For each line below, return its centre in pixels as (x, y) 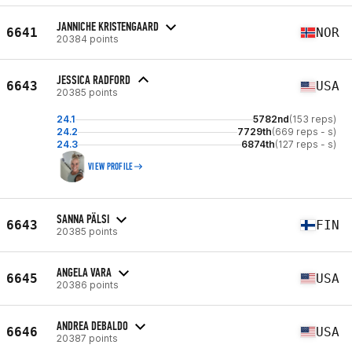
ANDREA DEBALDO (92, 325)
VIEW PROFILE (111, 167)
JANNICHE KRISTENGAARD (108, 26)
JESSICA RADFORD (93, 80)
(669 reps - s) (304, 132)
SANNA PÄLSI (83, 218)
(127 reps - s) (306, 144)
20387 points (87, 338)
